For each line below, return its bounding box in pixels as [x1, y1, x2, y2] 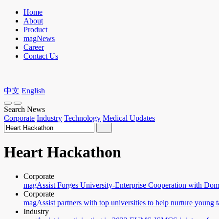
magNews [23, 34, 55, 43]
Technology [64, 114, 101, 122]
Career [23, 43, 44, 51]
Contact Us [23, 52, 58, 60]
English [22, 87, 45, 95]
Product [23, 25, 47, 34]
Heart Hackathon [4, 143, 121, 161]
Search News [4, 105, 45, 113]
